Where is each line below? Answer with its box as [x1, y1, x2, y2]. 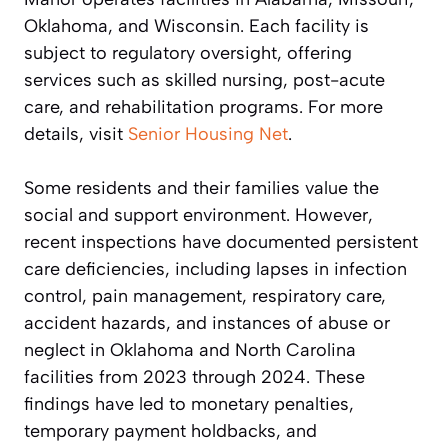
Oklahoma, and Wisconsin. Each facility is [24, 14, 369, 37]
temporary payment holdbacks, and [24, 419, 317, 442]
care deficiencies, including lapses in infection [24, 257, 407, 280]
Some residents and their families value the [24, 176, 379, 199]
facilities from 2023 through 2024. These [24, 365, 365, 388]
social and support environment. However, [24, 203, 373, 226]
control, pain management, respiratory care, [24, 284, 386, 307]
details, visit [24, 122, 128, 145]
